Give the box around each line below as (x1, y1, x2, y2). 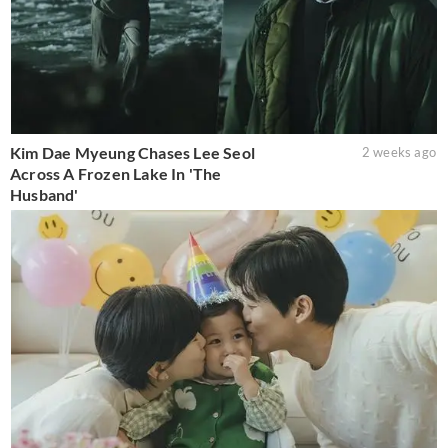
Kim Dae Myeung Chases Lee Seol (10, 143, 255, 163)
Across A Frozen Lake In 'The (10, 164, 222, 184)
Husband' (10, 185, 79, 205)
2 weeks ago (361, 144, 436, 161)
